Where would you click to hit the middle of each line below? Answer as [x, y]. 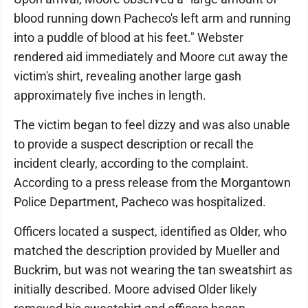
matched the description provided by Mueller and [147, 251]
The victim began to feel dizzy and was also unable [152, 125]
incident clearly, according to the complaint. [131, 163]
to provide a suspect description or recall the [134, 144]
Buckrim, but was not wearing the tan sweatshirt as [153, 270]
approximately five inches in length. [110, 95]
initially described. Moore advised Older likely [135, 289]
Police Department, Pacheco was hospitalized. [140, 202]
